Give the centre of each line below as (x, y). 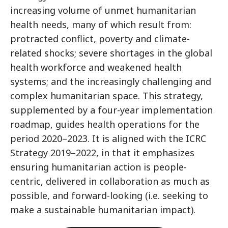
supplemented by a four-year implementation (111, 110)
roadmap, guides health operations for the (105, 124)
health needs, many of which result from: (101, 24)
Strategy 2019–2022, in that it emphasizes (102, 153)
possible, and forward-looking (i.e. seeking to (109, 195)
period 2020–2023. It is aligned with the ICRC (108, 138)
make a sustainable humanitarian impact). (103, 210)
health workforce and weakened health (96, 67)
